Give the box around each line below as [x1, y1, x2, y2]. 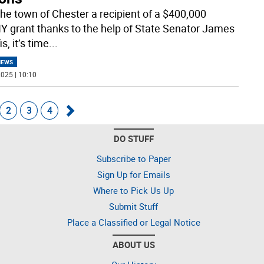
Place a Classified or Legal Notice [67, 216, 200, 228]
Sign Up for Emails [97, 168, 170, 180]
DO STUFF [113, 132, 154, 144]
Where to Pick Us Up [93, 184, 174, 196]
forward [63, 138, 104, 154]
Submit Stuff [109, 200, 158, 212]
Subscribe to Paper [96, 152, 171, 164]
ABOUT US [112, 238, 155, 250]
